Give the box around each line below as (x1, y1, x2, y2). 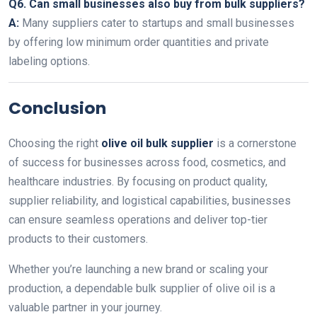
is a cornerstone (214, 137, 296, 150)
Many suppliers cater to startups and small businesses (19, 16, 294, 30)
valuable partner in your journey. (8, 301, 162, 314)
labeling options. (8, 54, 90, 68)
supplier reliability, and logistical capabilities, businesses (8, 194, 291, 207)
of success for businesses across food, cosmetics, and (8, 156, 286, 169)
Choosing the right (8, 137, 101, 150)
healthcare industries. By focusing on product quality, (8, 175, 267, 188)
